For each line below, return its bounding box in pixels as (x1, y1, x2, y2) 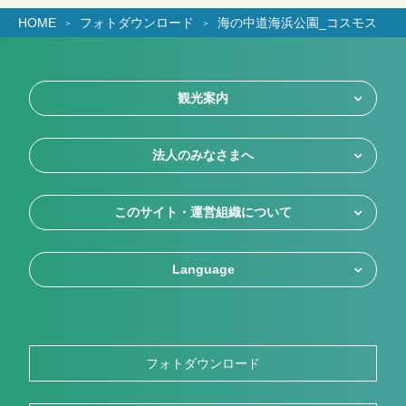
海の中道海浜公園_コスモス (217, 15, 377, 31)
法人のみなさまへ (152, 148, 254, 163)
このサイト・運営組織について (114, 205, 292, 220)
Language (171, 262, 235, 277)
